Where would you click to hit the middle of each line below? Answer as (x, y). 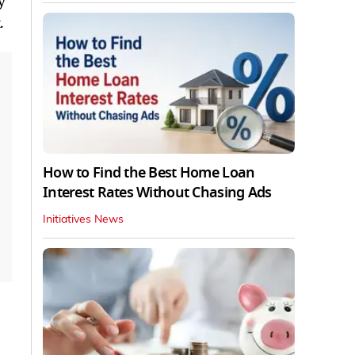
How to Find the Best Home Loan (149, 173)
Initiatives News (83, 220)
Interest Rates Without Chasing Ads (157, 193)
